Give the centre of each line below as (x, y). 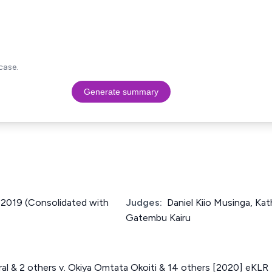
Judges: (144, 202)
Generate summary (121, 92)
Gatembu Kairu (158, 218)
